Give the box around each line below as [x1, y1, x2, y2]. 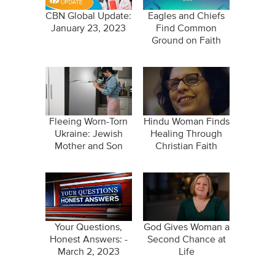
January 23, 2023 [51, 23, 126, 34]
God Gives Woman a [143, 222, 230, 233]
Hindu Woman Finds [143, 117, 230, 127]
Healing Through [150, 129, 223, 139]
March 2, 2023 [57, 247, 120, 257]
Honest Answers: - [49, 234, 128, 245]
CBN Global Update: [45, 11, 132, 21]
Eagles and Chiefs [148, 11, 225, 21]
